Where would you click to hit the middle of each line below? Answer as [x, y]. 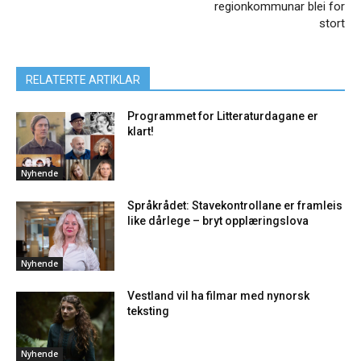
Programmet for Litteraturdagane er [223, 116]
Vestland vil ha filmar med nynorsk [219, 296]
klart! [141, 131]
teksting [149, 311]
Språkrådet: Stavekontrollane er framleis [235, 206]
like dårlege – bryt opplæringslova [218, 221]
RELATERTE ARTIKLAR [83, 79]
